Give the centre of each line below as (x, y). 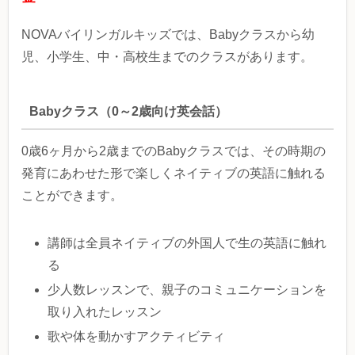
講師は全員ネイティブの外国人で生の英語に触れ (187, 243)
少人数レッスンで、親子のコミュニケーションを (187, 290)
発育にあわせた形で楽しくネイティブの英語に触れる (174, 174)
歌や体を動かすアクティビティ (137, 337)
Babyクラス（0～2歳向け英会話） (128, 111)
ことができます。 (72, 196)
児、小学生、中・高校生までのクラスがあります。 (167, 57)
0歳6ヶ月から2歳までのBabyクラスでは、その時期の (174, 151)
